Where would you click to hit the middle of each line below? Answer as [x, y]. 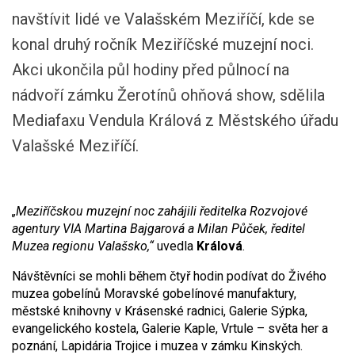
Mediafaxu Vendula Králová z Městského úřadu [175, 120]
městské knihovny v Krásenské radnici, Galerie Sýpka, [160, 311]
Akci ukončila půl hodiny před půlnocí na [151, 70]
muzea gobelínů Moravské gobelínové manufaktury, [154, 294]
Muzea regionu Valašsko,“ [83, 246]
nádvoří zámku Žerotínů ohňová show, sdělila [168, 95]
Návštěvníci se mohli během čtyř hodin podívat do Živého [169, 276]
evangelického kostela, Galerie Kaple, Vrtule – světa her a [170, 328]
